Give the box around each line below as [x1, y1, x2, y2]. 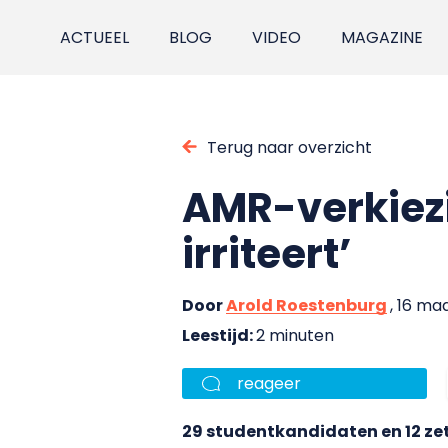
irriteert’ [182, 225, 352, 282]
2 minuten [256, 323, 334, 347]
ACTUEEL [60, 26, 130, 49]
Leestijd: [182, 323, 256, 347]
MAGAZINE [341, 26, 424, 49]
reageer [237, 371, 301, 395]
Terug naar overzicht [207, 135, 372, 159]
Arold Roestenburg [226, 293, 387, 317]
